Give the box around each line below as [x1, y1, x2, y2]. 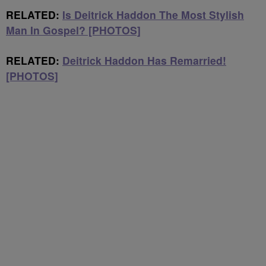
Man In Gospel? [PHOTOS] [6, 23, 141, 37]
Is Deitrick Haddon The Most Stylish [62, 7, 244, 22]
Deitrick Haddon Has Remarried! [62, 53, 226, 68]
